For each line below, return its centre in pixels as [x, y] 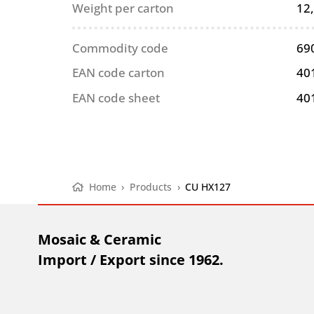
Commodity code [121, 48]
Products [151, 186]
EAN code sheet [116, 97]
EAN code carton [119, 73]
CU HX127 [208, 186]
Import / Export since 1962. [130, 259]
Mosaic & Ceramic [99, 239]
